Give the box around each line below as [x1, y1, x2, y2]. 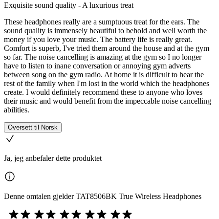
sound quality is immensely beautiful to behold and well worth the [4, 26, 207, 35]
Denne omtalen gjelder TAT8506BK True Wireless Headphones [4, 192, 201, 200]
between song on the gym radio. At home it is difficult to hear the [4, 70, 204, 79]
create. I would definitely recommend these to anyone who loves [4, 88, 202, 96]
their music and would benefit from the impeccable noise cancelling [4, 97, 211, 105]
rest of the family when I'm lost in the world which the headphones [4, 79, 209, 88]
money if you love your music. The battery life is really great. [4, 35, 192, 44]
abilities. [4, 106, 29, 114]
